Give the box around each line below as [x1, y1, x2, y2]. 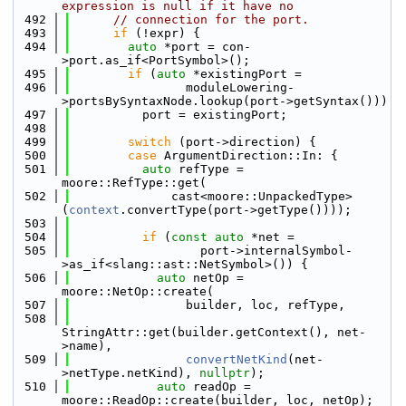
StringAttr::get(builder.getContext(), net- [62, 325, 366, 339]
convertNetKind [186, 353, 287, 366]
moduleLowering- [70, 81, 295, 94]
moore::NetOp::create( [62, 285, 214, 298]
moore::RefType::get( [62, 176, 207, 189]
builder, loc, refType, [70, 298, 345, 312]
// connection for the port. [113, 13, 309, 26]
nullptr [199, 366, 250, 380]
